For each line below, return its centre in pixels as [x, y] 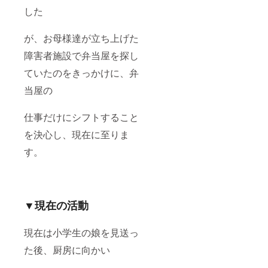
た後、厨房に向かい [67, 250]
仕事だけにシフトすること [81, 117]
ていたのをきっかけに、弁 [81, 73]
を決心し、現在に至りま [77, 135]
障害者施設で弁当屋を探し [81, 56]
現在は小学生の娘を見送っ [81, 233]
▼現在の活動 [56, 205]
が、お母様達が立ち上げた [81, 38]
